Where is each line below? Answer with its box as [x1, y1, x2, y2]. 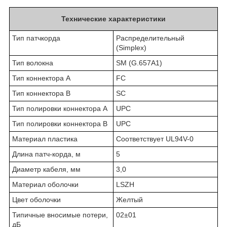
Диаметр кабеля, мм [12, 165, 81, 174]
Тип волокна [12, 59, 53, 67]
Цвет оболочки [12, 196, 61, 204]
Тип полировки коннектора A [12, 104, 107, 113]
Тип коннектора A [12, 74, 70, 83]
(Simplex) [116, 44, 146, 52]
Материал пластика [12, 135, 78, 143]
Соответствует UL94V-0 [116, 135, 194, 143]
